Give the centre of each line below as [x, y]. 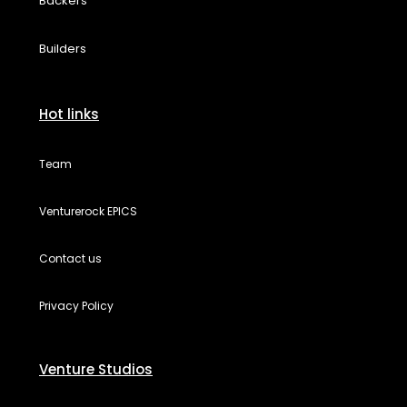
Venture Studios [96, 369]
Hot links [69, 114]
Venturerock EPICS [88, 211]
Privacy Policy [76, 305]
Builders [63, 48]
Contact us [70, 258]
